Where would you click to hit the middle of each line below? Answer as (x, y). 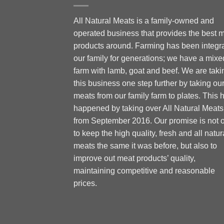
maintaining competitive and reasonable (144, 171)
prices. (85, 183)
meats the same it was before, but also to (145, 146)
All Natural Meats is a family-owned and (144, 21)
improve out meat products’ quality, (134, 158)
